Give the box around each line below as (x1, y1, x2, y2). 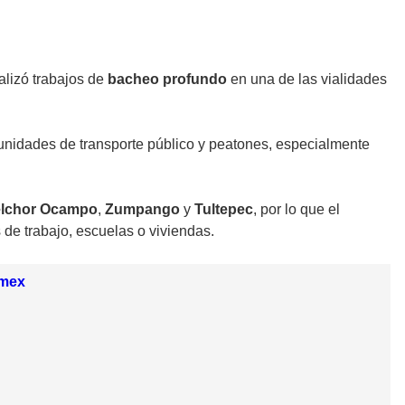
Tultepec (194, 201, 253, 217)
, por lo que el (253, 201, 340, 217)
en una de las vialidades (227, 71, 387, 87)
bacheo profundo (108, 71, 227, 87)
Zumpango (105, 201, 180, 217)
